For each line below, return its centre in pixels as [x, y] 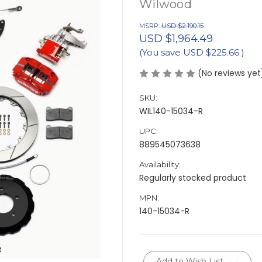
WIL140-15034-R [171, 111]
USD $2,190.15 [182, 25]
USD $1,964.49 [176, 38]
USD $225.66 [212, 52]
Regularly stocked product [193, 177]
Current [158, 256]
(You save [160, 52]
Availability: [160, 164]
